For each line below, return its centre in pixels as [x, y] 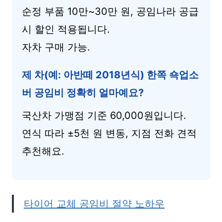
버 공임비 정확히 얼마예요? [83, 93]
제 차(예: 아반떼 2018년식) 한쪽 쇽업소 [110, 75]
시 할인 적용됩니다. [66, 29]
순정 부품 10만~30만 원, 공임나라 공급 [110, 11]
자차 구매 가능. [56, 47]
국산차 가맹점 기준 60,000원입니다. [104, 115]
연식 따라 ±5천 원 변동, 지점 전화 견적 [109, 133]
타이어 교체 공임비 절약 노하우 [94, 204]
